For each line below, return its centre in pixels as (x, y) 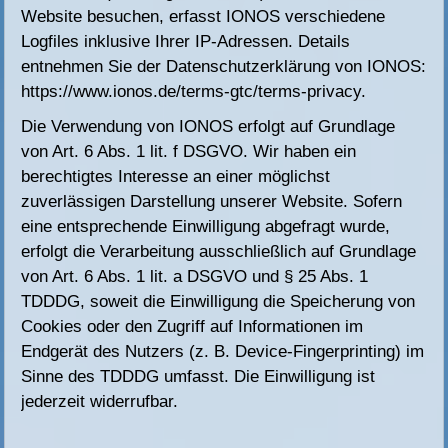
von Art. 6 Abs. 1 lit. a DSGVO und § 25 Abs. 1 (195, 277)
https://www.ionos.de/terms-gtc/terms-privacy (191, 92)
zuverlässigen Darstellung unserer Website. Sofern (212, 202)
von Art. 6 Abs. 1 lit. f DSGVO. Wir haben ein (189, 152)
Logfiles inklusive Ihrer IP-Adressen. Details (186, 42)
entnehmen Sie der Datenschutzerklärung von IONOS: (224, 67)
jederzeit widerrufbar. (100, 402)
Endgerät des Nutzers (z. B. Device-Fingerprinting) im (223, 352)
